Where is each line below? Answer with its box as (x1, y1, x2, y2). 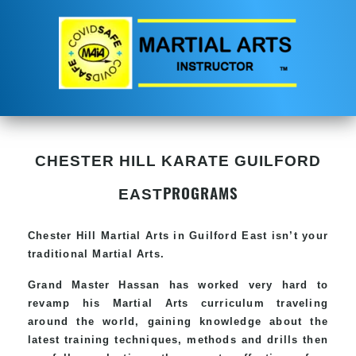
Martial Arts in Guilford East (101, 229, 268, 242)
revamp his (28, 296, 113, 309)
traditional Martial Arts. (28, 247, 164, 260)
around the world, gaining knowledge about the (28, 315, 328, 327)
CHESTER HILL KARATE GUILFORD (35, 152, 321, 169)
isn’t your (267, 229, 328, 242)
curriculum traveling (188, 296, 329, 309)
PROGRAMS (162, 180, 238, 204)
